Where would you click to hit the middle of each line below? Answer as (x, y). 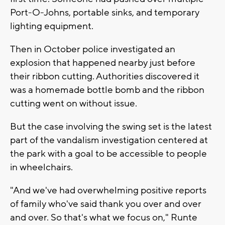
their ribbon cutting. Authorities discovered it (105, 77)
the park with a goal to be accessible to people (108, 154)
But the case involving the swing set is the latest (111, 127)
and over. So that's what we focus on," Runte (104, 218)
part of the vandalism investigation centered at (109, 140)
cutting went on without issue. (74, 104)
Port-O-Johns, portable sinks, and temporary (105, 13)
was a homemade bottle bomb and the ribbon (107, 90)
